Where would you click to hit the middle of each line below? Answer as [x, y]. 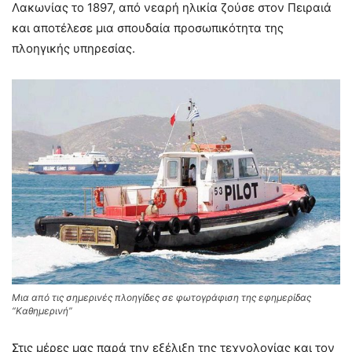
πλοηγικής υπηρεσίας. [73, 49]
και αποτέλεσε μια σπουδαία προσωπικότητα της [148, 28]
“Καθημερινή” [42, 310]
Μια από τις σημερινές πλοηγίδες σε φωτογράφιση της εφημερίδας [161, 297]
